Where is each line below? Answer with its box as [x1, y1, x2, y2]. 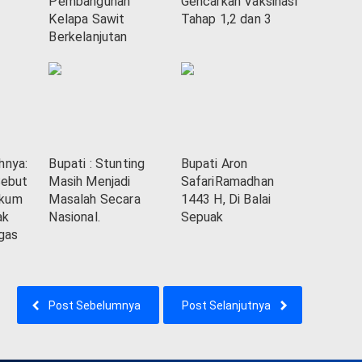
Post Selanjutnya [182, 299, 271, 313]
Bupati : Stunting [48, 156, 145, 172]
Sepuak [180, 209, 224, 225]
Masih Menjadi [48, 174, 131, 190]
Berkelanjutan [48, 29, 128, 45]
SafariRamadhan [180, 174, 274, 190]
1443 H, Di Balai [180, 192, 271, 208]
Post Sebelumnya [48, 299, 141, 313]
